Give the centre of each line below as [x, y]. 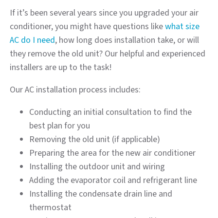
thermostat [50, 208]
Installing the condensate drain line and [101, 194]
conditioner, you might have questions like [87, 27]
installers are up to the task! [61, 68]
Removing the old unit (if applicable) [95, 140]
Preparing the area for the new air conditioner [112, 153]
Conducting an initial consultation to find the [110, 112]
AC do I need [32, 40]
